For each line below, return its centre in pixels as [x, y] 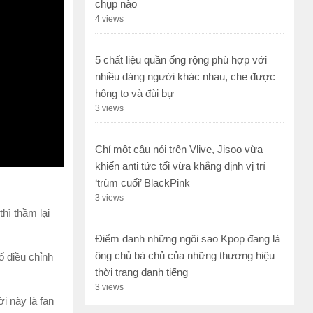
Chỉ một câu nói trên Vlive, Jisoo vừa [179, 150]
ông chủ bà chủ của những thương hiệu [185, 256]
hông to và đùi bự [134, 94]
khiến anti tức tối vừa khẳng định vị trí [180, 166]
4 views [109, 19]
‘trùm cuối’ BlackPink [143, 183]
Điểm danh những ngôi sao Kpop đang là [188, 239]
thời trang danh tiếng [141, 272]
